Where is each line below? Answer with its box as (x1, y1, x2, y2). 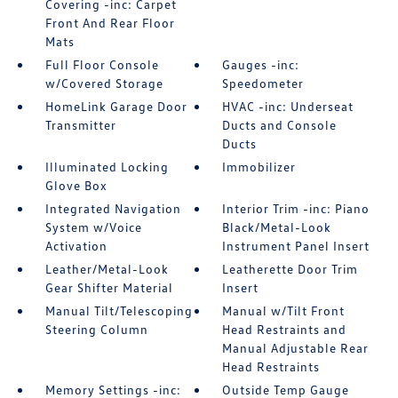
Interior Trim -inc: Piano (222, 201, 370, 217)
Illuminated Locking (44, 159, 169, 175)
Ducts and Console (222, 117, 338, 133)
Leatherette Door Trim (222, 261, 359, 277)
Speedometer (222, 76, 305, 92)
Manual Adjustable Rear (222, 340, 370, 356)
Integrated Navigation (44, 201, 181, 217)
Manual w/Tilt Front (222, 303, 346, 319)
